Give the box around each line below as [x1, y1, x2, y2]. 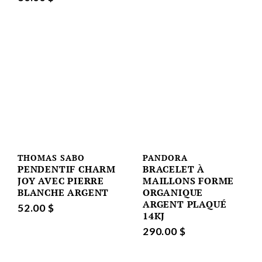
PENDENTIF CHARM [18, 162, 116, 175]
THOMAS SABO [18, 151, 85, 163]
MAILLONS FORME [143, 174, 235, 187]
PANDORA [143, 151, 188, 163]
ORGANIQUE [143, 185, 204, 199]
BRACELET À [143, 162, 205, 175]
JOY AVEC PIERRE [18, 174, 105, 187]
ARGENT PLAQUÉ [143, 197, 227, 211]
